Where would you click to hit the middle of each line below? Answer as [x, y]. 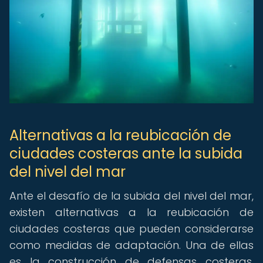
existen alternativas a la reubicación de [131, 212]
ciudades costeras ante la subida [126, 154]
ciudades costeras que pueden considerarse [131, 229]
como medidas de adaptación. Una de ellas [131, 245]
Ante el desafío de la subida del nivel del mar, [131, 196]
